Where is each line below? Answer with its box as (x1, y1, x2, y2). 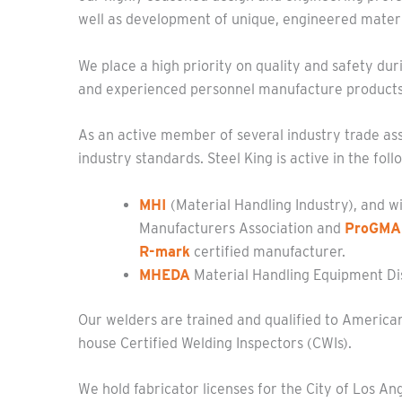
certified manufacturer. (190, 242, 345, 260)
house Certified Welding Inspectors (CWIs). (78, 334, 352, 352)
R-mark (139, 242, 190, 260)
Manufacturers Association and (139, 219, 345, 237)
